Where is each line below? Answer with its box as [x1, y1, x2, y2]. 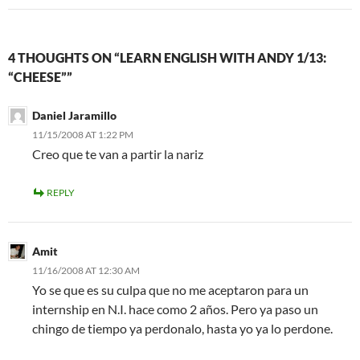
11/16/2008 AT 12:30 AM [32, 264, 140, 276]
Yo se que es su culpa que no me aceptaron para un [32, 282, 309, 297]
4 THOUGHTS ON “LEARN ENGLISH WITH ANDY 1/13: [8, 50, 326, 65]
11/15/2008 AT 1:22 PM [32, 129, 133, 141]
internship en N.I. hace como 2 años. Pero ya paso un [32, 301, 318, 317]
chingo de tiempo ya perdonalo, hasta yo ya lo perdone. [32, 321, 333, 336]
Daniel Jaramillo [32, 108, 117, 122]
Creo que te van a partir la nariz [32, 146, 203, 162]
